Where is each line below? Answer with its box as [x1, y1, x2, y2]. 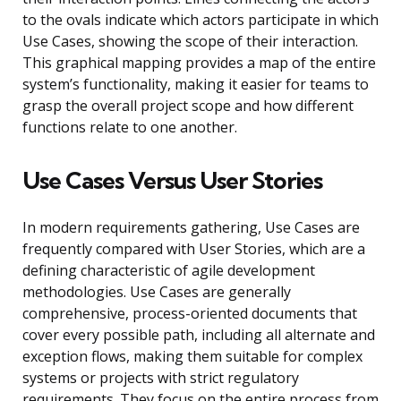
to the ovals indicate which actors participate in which [22, 10, 379, 30]
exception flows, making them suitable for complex [22, 346, 363, 367]
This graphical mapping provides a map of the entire [22, 53, 376, 73]
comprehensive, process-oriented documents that [22, 303, 357, 324]
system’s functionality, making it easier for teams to [22, 74, 369, 95]
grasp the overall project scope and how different [22, 96, 354, 116]
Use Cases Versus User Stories [22, 166, 322, 196]
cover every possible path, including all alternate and [22, 325, 375, 346]
